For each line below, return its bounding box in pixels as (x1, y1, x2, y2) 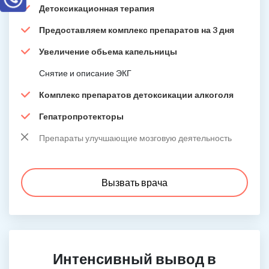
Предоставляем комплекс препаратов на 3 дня (39, 25, 234, 35)
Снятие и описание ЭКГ (39, 68, 131, 78)
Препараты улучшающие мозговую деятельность (39, 133, 232, 143)
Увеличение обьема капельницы (39, 46, 177, 56)
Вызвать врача (101, 177, 168, 188)
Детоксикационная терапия (39, 3, 154, 13)
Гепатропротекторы (39, 111, 124, 121)
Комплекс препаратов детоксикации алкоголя (39, 89, 234, 100)
